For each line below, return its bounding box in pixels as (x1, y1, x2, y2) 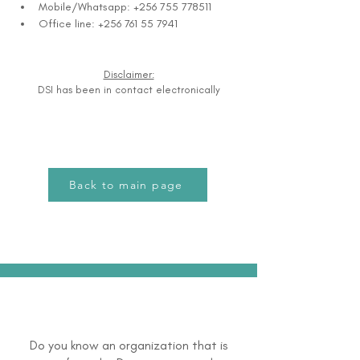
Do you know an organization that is (30, 337, 227, 353)
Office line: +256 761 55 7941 (39, 17, 178, 31)
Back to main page (69, 178, 183, 192)
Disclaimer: (103, 68, 154, 80)
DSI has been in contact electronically (37, 84, 220, 96)
